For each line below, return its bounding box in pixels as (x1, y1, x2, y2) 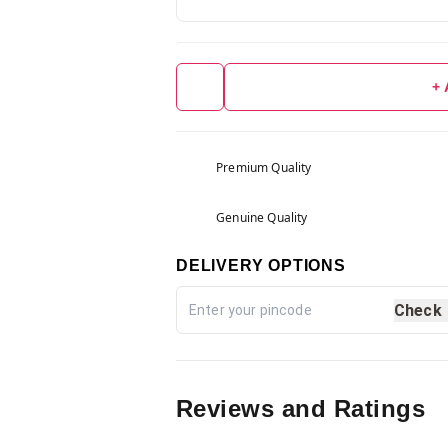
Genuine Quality (216, 209, 308, 226)
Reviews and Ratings (176, 395, 426, 422)
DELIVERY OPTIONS (176, 257, 346, 274)
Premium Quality (216, 159, 312, 176)
